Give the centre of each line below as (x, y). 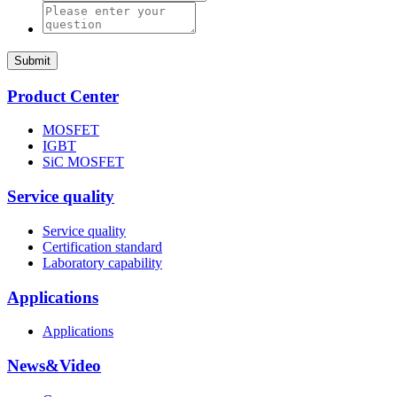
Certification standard (102, 246)
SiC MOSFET (83, 162)
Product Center (63, 96)
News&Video (54, 365)
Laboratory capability (102, 262)
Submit (32, 60)
